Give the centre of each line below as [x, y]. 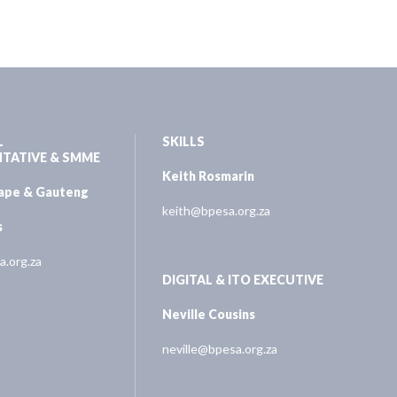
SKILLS [184, 141]
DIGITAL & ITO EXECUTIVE [243, 279]
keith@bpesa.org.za [217, 210]
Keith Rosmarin [209, 175]
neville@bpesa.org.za [220, 348]
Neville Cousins [209, 314]
